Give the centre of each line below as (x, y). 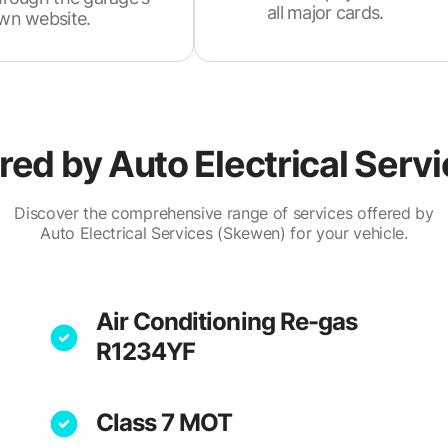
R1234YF (146, 351)
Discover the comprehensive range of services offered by (224, 213)
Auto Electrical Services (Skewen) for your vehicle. (224, 233)
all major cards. (325, 12)
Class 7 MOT (164, 422)
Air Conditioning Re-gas (226, 321)
